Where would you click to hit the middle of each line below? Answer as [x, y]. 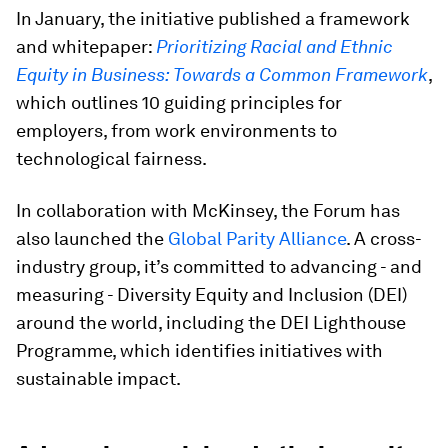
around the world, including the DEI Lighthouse [211, 322]
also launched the [92, 238]
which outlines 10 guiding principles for [179, 102]
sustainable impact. [98, 378]
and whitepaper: [86, 46]
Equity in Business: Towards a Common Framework [222, 74]
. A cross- [384, 238]
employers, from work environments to [176, 130]
